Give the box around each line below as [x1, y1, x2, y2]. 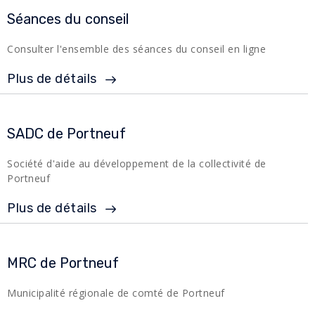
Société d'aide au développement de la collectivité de [7, 156, 266, 170]
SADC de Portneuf [7, 124, 126, 142]
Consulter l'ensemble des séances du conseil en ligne [7, 41, 266, 56]
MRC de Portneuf [7, 254, 119, 271]
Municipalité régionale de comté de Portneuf [7, 285, 225, 300]
